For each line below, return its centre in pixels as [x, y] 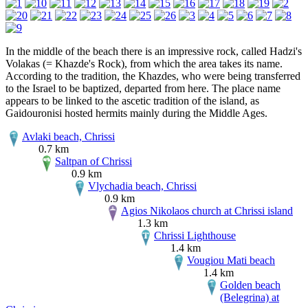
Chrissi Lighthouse [195, 235]
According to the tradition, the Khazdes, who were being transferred [153, 76]
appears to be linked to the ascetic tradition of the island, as [132, 100]
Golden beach [250, 285]
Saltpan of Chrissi [93, 161]
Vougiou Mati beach [231, 260]
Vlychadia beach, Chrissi [142, 186]
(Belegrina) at [250, 297]
